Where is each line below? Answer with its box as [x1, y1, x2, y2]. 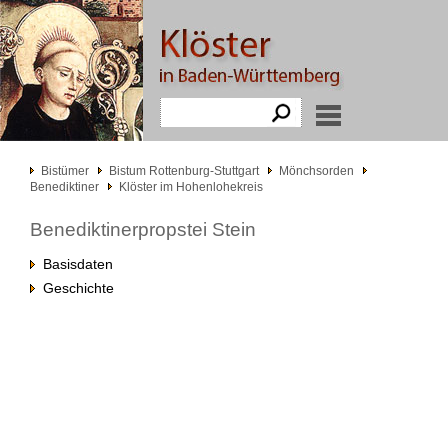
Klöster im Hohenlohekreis [119, 180, 263, 194]
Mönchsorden [279, 164, 354, 178]
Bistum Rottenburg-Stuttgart [109, 164, 259, 178]
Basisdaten [35, 256, 113, 272]
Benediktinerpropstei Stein [30, 219, 256, 240]
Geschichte [35, 280, 114, 296]
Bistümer [41, 164, 89, 178]
